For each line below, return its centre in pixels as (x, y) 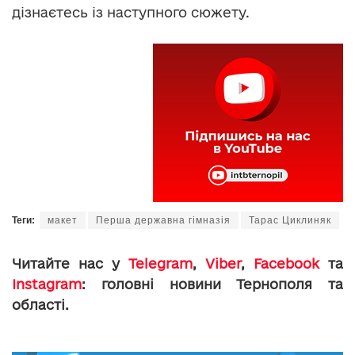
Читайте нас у (70, 264)
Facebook (286, 264)
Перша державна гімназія (163, 221)
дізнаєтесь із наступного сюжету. (131, 13)
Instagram (47, 284)
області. (40, 305)
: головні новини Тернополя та (212, 284)
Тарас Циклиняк (290, 221)
